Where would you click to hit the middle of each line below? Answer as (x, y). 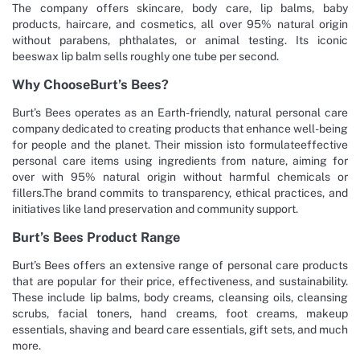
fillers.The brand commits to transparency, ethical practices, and (180, 192)
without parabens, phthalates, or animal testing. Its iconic (180, 40)
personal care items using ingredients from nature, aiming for (180, 160)
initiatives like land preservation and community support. (155, 209)
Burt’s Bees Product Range (96, 237)
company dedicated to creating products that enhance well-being (180, 128)
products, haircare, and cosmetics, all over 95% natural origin (180, 24)
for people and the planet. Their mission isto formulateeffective (180, 144)
